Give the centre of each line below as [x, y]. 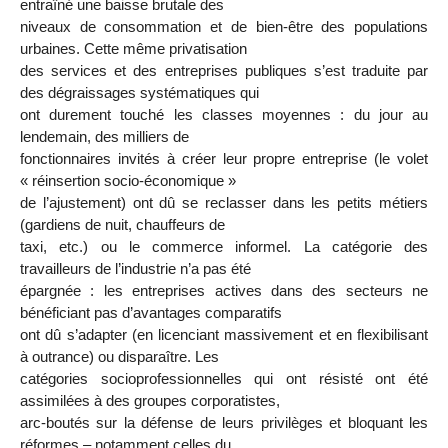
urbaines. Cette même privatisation [133, 48]
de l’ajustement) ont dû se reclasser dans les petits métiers [224, 202]
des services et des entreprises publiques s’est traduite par [224, 70]
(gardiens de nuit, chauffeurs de [122, 224]
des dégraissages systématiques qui [139, 92]
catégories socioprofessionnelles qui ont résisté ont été [224, 378]
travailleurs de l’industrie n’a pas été [135, 268]
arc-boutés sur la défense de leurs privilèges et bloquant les [224, 422]
